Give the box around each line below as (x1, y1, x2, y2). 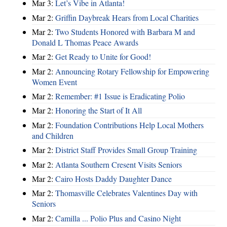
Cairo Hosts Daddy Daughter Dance (55, 173, 172, 184)
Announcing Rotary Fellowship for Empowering (55, 65, 209, 77)
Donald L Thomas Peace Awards (32, 36, 138, 48)
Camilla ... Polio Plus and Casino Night (55, 212, 181, 223)
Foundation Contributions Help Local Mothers (55, 119, 204, 130)
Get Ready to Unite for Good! (55, 51, 151, 62)
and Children (32, 130, 73, 141)
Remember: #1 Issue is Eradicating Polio (55, 91, 185, 102)
